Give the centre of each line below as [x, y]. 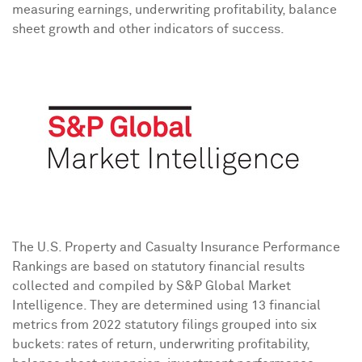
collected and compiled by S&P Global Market [152, 286]
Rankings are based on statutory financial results [158, 267]
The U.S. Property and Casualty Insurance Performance [176, 247]
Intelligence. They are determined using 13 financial [166, 305]
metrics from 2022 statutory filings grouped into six [164, 325]
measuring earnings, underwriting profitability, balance [175, 10]
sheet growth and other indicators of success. [148, 29]
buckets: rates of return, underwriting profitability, [161, 344]
